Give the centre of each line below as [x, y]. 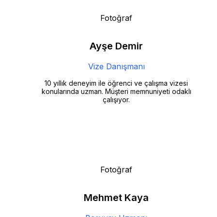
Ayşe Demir [116, 46]
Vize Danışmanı [116, 67]
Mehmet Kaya [116, 198]
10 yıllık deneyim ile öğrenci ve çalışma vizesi [116, 83]
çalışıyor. [116, 100]
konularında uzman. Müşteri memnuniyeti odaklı [116, 92]
